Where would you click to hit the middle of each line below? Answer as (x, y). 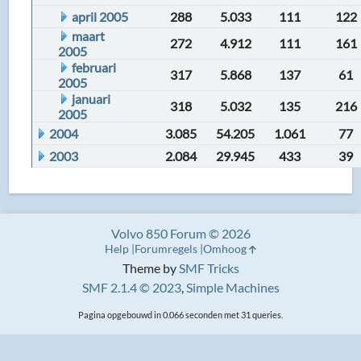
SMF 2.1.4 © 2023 (131, 287)
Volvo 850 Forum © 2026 (180, 233)
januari (91, 99)
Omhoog (226, 249)
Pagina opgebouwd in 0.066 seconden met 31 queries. (180, 315)
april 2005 (100, 17)
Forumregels (166, 249)
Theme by (150, 268)
